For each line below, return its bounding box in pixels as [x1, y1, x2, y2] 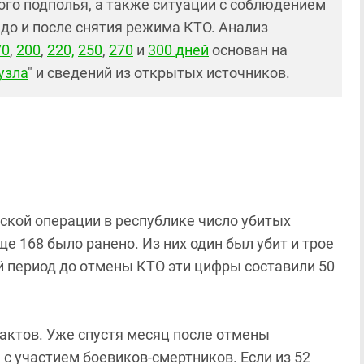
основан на [209, 41, 288, 58]
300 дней [148, 41, 209, 58]
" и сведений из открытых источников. [28, 64, 290, 81]
